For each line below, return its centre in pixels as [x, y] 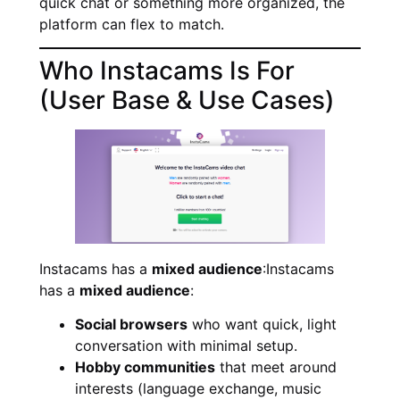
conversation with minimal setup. [186, 346]
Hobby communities [145, 367]
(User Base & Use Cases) [187, 100]
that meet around [276, 367]
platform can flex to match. [132, 25]
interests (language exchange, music [198, 389]
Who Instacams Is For [167, 71]
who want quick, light [262, 325]
